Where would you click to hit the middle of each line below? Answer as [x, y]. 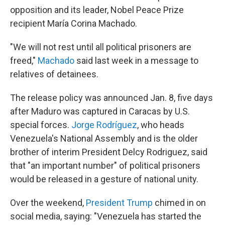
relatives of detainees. [54, 74]
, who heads [161, 125]
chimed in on [179, 203]
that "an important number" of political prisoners [105, 165]
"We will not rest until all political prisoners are [101, 47]
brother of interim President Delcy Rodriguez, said [109, 152]
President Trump [119, 203]
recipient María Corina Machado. [74, 23]
